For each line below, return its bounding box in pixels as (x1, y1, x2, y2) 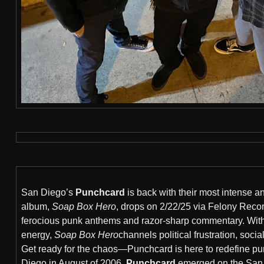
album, (21, 202, 52, 212)
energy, (21, 230, 54, 240)
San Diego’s (21, 187, 75, 197)
